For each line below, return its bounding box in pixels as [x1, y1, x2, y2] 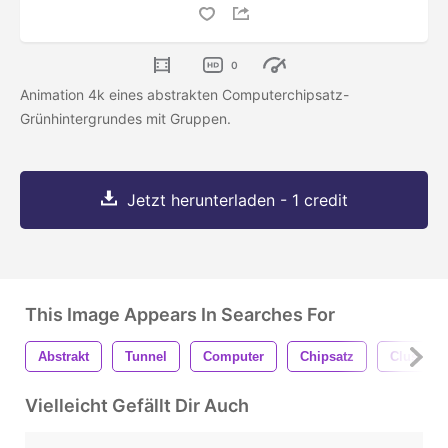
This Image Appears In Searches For [25, 304, 335, 326]
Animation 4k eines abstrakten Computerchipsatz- [20, 86, 349, 104]
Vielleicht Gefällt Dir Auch [25, 395, 249, 417]
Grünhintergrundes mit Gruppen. [20, 110, 235, 128]
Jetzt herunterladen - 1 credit [126, 190, 348, 211]
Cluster [390, 349, 434, 365]
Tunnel [125, 349, 167, 365]
